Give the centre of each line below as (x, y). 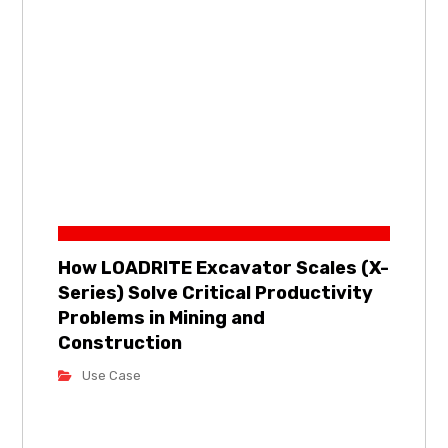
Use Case (112, 375)
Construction (120, 342)
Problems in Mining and (162, 317)
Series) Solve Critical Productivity (216, 292)
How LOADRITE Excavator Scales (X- (224, 267)
